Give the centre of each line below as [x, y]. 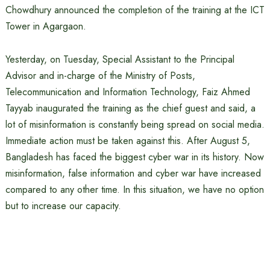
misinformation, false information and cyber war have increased [133, 173]
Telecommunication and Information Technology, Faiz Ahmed [127, 92]
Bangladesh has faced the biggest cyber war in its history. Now [134, 157]
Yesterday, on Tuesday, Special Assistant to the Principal [120, 59]
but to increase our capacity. [63, 206]
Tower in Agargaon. [46, 26]
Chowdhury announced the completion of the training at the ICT [135, 10]
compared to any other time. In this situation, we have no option [134, 190]
